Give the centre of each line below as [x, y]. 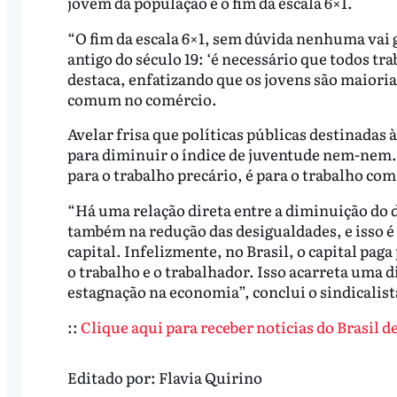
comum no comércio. [142, 98]
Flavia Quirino [210, 377]
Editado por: [113, 377]
